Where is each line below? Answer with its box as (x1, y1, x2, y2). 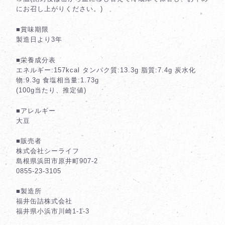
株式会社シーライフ (16, 147, 79, 155)
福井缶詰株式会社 (16, 197, 72, 205)
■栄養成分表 (16, 56, 56, 64)
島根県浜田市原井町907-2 (16, 157, 98, 165)
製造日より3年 (16, 36, 62, 44)
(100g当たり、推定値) (16, 86, 86, 94)
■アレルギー (16, 107, 56, 115)
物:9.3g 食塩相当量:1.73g (16, 76, 99, 84)
